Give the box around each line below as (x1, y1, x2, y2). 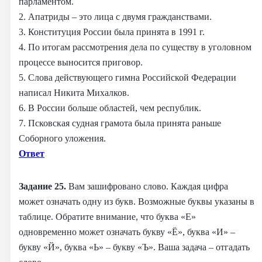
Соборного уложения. (19, 132, 106, 144)
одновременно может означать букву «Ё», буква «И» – (19, 226, 235, 237)
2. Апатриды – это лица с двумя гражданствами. (19, 11, 212, 22)
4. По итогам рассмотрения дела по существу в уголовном (19, 41, 251, 53)
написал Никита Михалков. (19, 87, 129, 98)
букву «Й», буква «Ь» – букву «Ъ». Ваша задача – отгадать (19, 241, 250, 253)
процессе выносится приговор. (19, 56, 143, 68)
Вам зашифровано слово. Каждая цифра (68, 180, 228, 192)
